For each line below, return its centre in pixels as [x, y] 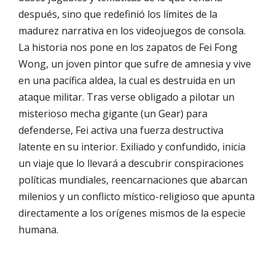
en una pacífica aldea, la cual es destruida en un [127, 81]
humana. [38, 230]
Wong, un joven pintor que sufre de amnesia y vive [135, 64]
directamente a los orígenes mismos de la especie [132, 213]
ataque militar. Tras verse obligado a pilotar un [126, 97]
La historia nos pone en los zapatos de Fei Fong [128, 48]
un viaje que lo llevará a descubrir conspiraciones [131, 164]
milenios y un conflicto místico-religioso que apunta [137, 197]
